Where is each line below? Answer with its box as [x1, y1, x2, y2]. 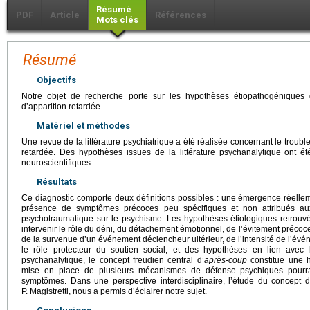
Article [50, 9, 80, 20]
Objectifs [37, 74, 76, 85]
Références [155, 9, 206, 20]
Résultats [37, 176, 77, 187]
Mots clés [96, 14, 138, 25]
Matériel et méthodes [37, 120, 130, 131]
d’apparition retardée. [21, 101, 102, 111]
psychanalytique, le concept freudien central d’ [21, 255, 204, 265]
